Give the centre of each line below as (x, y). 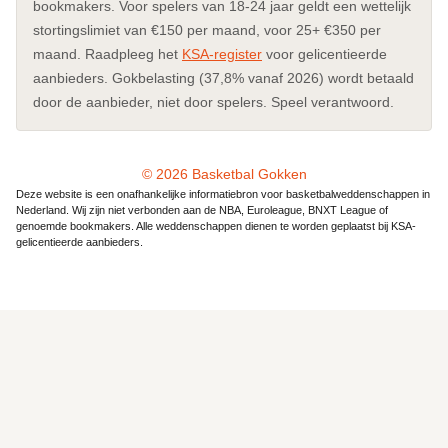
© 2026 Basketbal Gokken (224, 174)
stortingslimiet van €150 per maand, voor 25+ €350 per (207, 29)
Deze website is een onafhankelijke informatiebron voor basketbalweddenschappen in (223, 193)
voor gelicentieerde (324, 53)
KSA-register (222, 53)
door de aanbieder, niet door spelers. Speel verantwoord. (213, 101)
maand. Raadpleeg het (107, 53)
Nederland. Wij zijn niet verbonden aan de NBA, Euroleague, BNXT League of (202, 209)
